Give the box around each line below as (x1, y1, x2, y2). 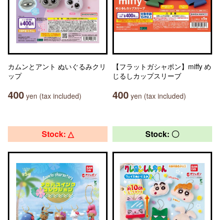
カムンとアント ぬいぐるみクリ (8, 61, 106, 71)
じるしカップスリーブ (112, 71, 181, 81)
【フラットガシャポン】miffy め (112, 61, 211, 71)
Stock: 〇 (145, 128, 179, 139)
